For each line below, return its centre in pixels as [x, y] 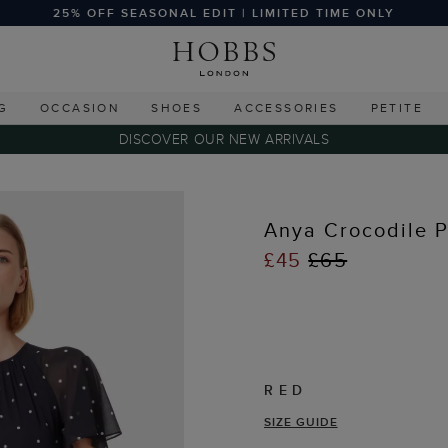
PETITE [396, 107]
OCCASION [79, 107]
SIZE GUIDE [301, 421]
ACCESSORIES [286, 107]
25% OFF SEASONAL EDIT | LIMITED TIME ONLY [223, 12]
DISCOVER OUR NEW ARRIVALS [224, 139]
